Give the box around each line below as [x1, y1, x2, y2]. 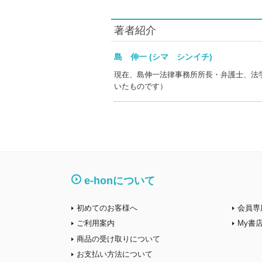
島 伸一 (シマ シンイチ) [113, 52, 229, 61]
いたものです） [113, 82, 167, 91]
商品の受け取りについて [77, 234, 160, 243]
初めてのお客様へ [77, 203, 137, 212]
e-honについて [84, 175, 155, 187]
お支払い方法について [77, 250, 153, 258]
